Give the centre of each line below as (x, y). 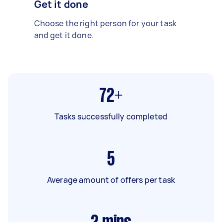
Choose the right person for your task (105, 23)
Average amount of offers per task (111, 180)
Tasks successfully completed (111, 116)
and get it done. (64, 35)
